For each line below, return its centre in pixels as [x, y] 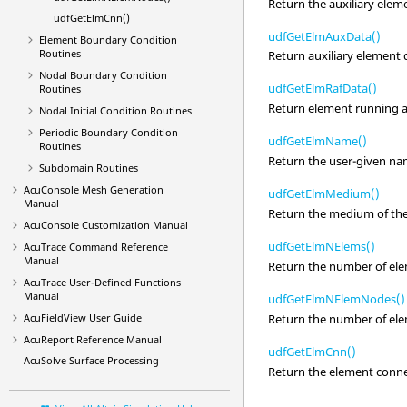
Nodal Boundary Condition [103, 75]
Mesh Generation [121, 189]
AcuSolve [45, 360]
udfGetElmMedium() [324, 194]
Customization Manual [134, 225]
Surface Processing [113, 360]
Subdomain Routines [88, 168]
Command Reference [117, 247]
